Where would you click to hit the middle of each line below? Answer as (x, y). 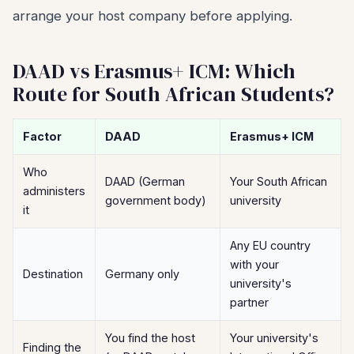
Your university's (274, 338)
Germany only (142, 274)
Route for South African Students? (173, 94)
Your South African (279, 181)
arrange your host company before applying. (153, 16)
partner (249, 302)
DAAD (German (145, 181)
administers (54, 191)
